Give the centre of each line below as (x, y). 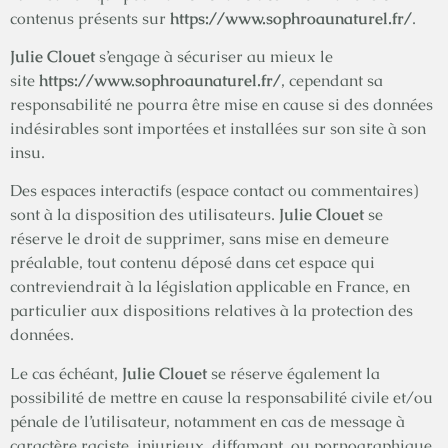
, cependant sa (332, 81)
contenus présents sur (90, 18)
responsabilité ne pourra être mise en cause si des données (221, 105)
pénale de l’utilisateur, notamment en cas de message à (207, 421)
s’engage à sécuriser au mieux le (214, 57)
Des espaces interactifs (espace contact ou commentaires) (214, 191)
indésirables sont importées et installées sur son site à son (218, 129)
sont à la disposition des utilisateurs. (144, 215)
